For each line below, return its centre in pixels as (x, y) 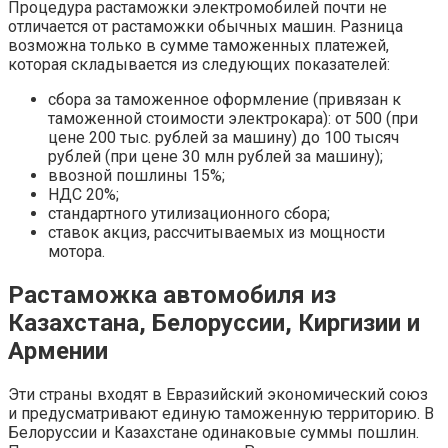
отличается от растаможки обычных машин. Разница (205, 26)
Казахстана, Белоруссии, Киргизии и (214, 322)
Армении (58, 350)
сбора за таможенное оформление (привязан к (224, 99)
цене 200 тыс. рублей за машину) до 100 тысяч (223, 137)
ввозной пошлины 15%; (136, 175)
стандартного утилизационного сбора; (189, 213)
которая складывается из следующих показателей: (199, 64)
